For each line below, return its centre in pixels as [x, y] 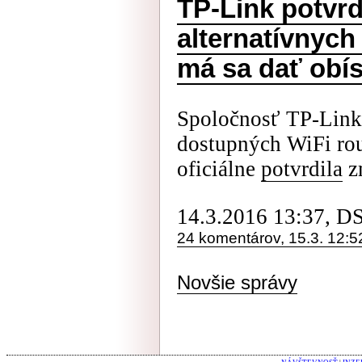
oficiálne [219, 169]
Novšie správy [237, 282]
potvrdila [302, 169]
